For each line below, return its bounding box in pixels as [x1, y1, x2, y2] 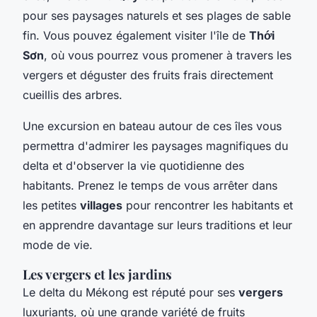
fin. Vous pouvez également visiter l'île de [23, 28, 249, 43]
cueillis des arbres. [23, 88, 122, 103]
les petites [23, 198, 80, 213]
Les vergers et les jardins [23, 265, 172, 284]
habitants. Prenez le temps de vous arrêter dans [23, 178, 277, 193]
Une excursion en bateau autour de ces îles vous [23, 119, 282, 134]
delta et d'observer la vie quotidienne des [23, 158, 244, 173]
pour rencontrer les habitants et [122, 198, 293, 213]
